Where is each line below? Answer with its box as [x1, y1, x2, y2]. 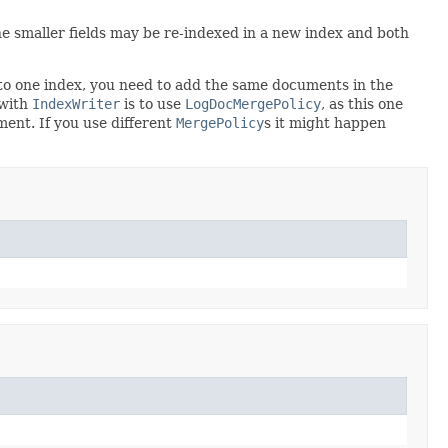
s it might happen [264, 114, 386, 131]
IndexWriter [32, 95, 120, 112]
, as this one [321, 95, 403, 112]
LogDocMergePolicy [185, 95, 321, 112]
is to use [120, 95, 185, 112]
